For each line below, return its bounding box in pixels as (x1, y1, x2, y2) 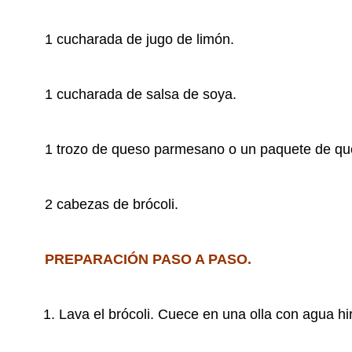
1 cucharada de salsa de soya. (45, 86, 236, 103)
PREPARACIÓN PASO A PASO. (45, 251, 251, 268)
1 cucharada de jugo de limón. (45, 31, 234, 48)
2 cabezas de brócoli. (45, 196, 178, 213)
